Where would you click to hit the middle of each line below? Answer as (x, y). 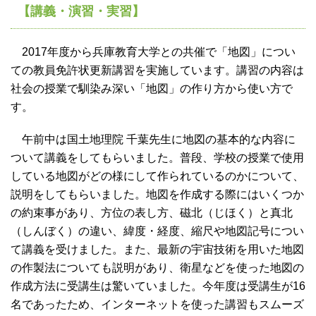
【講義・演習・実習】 (81, 12)
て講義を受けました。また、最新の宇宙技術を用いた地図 (157, 250)
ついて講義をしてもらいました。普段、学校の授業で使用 (157, 158)
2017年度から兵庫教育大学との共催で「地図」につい (153, 52)
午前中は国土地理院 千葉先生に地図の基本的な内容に (153, 140)
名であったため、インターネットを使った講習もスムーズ (157, 305)
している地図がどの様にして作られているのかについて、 (157, 176)
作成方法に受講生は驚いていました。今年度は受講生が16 (158, 286)
